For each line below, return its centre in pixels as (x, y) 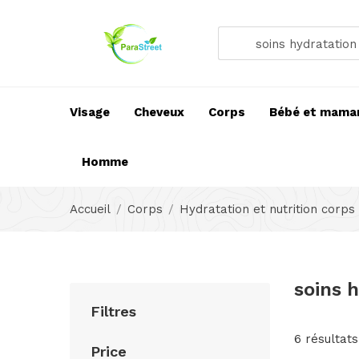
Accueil (90, 210)
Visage (90, 112)
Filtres (113, 312)
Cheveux (159, 112)
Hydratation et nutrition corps (267, 210)
